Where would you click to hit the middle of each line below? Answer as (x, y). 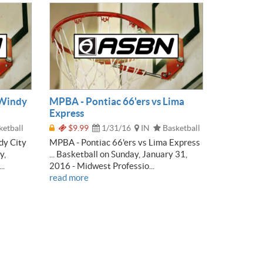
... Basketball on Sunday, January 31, (118, 154)
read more (69, 177)
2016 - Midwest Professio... (102, 166)
